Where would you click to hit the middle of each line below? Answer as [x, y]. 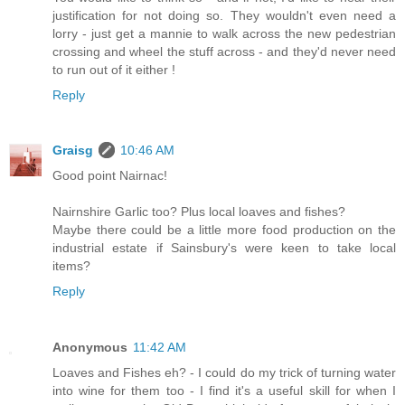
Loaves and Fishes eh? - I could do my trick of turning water [224, 373]
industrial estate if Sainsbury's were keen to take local [224, 248]
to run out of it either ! [114, 69]
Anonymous [90, 348]
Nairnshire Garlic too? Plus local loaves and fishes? [199, 212]
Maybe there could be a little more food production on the [224, 230]
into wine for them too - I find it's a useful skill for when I [224, 391]
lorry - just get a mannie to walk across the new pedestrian [224, 33]
